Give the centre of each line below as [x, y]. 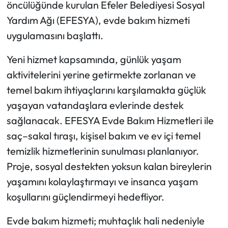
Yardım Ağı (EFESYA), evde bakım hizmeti [98, 20]
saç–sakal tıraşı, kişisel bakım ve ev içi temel [103, 136]
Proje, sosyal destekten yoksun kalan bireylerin [109, 166]
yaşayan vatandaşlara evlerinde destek [95, 105]
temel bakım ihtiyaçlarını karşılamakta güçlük [106, 90]
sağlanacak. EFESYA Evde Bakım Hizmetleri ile [110, 121]
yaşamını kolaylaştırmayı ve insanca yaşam [102, 182]
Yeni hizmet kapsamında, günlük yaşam [94, 60]
